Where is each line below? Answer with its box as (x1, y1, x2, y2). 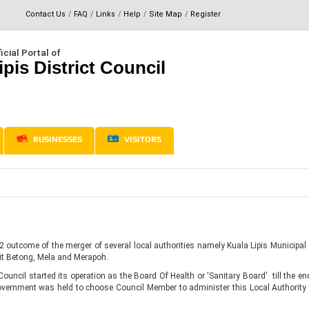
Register (190, 10, 221, 19)
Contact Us (25, 10, 66, 19)
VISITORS (122, 134, 161, 145)
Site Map (148, 10, 182, 19)
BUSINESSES (31, 134, 82, 145)
